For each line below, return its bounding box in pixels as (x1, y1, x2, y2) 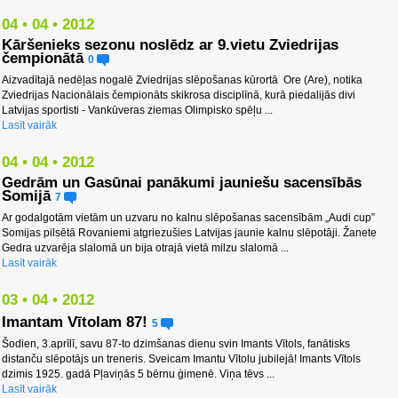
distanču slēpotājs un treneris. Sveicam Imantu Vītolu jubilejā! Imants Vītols (2, 352, 361, 365)
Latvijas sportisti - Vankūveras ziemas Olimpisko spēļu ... (2, 103, 273, 116)
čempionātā (2, 49, 84, 67)
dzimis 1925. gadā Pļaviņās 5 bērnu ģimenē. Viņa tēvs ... (2, 367, 275, 380)
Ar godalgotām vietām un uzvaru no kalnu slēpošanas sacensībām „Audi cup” (2, 211, 375, 224)
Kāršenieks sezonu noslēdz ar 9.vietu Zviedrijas (2, 36, 338, 53)
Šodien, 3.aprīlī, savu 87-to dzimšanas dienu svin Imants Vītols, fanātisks (2, 337, 350, 350)
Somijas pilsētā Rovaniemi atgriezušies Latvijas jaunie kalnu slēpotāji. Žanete (2, 226, 377, 239)
